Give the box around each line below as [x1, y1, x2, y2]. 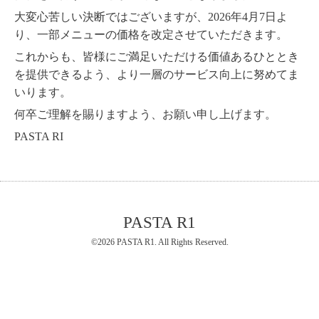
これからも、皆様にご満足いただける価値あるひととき [14, 51, 299, 63]
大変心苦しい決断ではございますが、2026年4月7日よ [14, 11, 288, 23]
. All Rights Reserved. [154, 237, 229, 248]
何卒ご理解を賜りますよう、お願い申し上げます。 [14, 108, 276, 121]
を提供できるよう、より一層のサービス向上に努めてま [14, 68, 299, 81]
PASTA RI [14, 130, 63, 143]
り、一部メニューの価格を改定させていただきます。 [14, 28, 288, 41]
